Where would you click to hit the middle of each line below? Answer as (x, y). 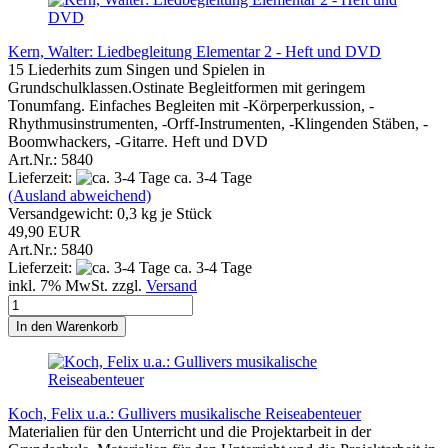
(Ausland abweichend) (79, 195)
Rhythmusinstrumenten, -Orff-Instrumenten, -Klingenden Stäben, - (218, 123)
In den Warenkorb (67, 326)
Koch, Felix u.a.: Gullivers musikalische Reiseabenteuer (184, 413)
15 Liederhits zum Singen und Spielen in (136, 69)
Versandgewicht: (62, 213)
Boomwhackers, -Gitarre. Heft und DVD (138, 141)
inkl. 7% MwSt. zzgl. (77, 285)
